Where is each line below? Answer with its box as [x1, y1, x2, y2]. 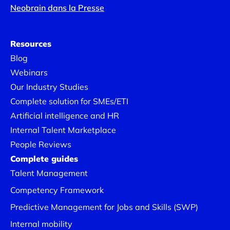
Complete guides [10, 154, 78, 164]
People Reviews [10, 139, 71, 149]
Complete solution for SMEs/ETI [10, 96, 128, 106]
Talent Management [10, 168, 88, 178]
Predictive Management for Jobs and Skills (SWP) [10, 202, 198, 212]
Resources [10, 39, 51, 49]
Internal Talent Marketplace [10, 125, 116, 135]
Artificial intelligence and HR [10, 110, 119, 121]
